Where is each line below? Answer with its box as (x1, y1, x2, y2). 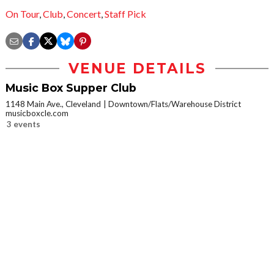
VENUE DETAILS (68, 60, 206, 78)
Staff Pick (105, 8, 146, 20)
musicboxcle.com (6, 108, 68, 119)
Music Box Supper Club (6, 81, 136, 95)
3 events (7, 119, 40, 130)
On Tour (6, 8, 39, 20)
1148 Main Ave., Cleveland (6, 99, 101, 109)
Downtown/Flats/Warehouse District (108, 99, 241, 109)
